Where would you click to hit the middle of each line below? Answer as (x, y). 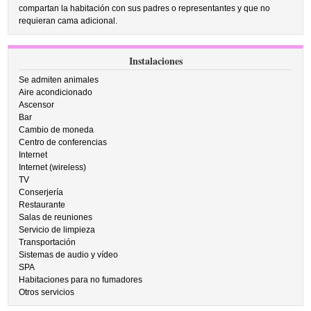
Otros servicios (47, 292)
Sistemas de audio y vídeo (69, 255)
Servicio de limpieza (57, 230)
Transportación (48, 242)
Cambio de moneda (57, 130)
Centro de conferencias (63, 142)
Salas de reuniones (56, 217)
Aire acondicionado (56, 92)
